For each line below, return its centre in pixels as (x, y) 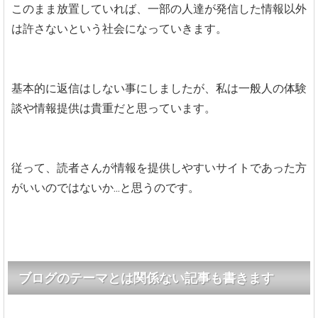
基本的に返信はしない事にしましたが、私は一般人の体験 (159, 88)
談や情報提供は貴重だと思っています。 (114, 108)
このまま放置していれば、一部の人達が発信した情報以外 (159, 9)
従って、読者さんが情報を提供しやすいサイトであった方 (159, 168)
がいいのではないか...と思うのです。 (105, 187)
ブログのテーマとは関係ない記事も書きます (146, 278)
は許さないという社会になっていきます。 (119, 28)
